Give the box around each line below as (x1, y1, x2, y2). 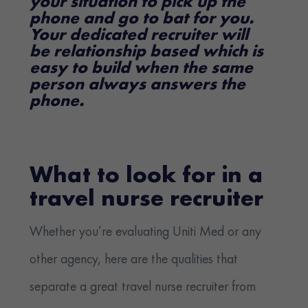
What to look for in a (30, 165, 263, 189)
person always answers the (30, 77, 246, 94)
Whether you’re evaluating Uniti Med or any (30, 225, 262, 240)
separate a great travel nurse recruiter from (30, 280, 256, 295)
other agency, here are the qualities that (30, 253, 239, 267)
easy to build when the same (30, 60, 254, 78)
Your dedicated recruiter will (30, 27, 249, 45)
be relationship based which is (30, 44, 264, 61)
